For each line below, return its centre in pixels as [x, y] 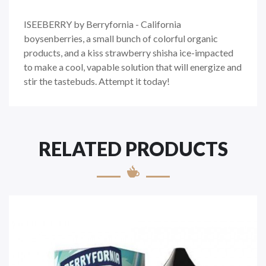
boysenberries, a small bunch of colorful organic [121, 39]
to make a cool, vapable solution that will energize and [133, 67]
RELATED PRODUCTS [133, 149]
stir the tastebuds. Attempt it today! [97, 81]
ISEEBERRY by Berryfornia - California [102, 24]
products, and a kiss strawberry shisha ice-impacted [129, 53]
